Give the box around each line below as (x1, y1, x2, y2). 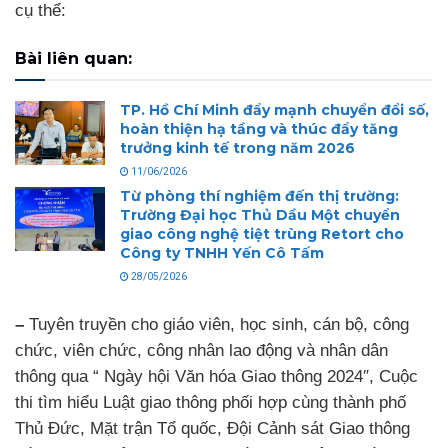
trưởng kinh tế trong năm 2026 (120, 138, 355, 157)
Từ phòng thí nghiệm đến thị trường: (120, 186, 399, 205)
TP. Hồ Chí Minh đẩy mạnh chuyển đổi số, (120, 100, 429, 119)
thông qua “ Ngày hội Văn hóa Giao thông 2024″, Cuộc (15, 366, 418, 386)
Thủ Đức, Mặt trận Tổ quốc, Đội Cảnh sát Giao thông (15, 418, 410, 438)
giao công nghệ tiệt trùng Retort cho (120, 224, 404, 243)
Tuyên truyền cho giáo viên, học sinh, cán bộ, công (29, 314, 409, 334)
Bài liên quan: (15, 48, 132, 68)
